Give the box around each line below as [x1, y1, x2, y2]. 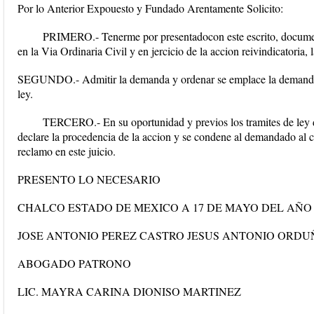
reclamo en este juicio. [18, 144, 116, 158]
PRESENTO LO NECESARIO [18, 172, 161, 186]
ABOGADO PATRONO [18, 256, 131, 271]
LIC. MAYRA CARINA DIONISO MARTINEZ [18, 284, 241, 299]
